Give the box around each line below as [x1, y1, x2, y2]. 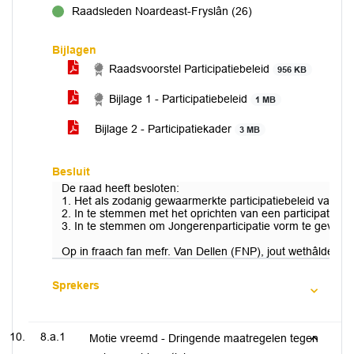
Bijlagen [52, 43, 96, 56]
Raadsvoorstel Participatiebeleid [106, 62, 273, 75]
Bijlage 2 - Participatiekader [92, 122, 235, 135]
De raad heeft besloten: [62, 182, 179, 194]
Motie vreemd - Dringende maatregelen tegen [89, 332, 318, 345]
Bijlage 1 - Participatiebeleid [106, 92, 250, 105]
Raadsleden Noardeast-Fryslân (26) [72, 5, 252, 17]
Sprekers [52, 279, 100, 292]
